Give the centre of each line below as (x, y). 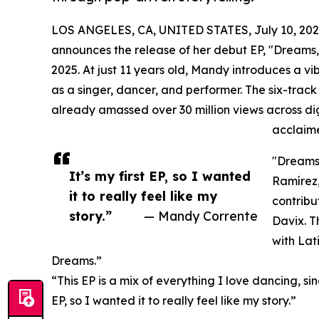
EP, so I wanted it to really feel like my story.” (174, 301)
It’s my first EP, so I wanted (160, 176)
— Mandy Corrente (201, 216)
